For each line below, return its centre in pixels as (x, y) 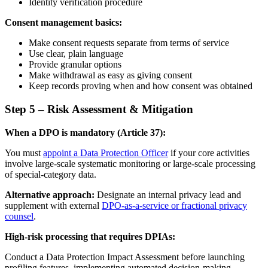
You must (24, 153)
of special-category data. (51, 174)
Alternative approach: (50, 194)
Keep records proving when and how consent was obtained (141, 86)
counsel (19, 216)
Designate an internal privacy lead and (168, 194)
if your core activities (209, 153)
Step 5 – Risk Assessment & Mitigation (99, 109)
